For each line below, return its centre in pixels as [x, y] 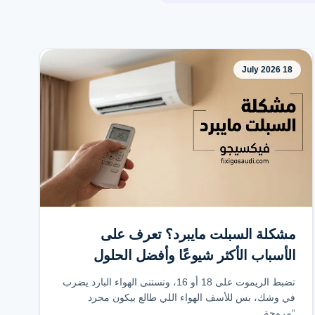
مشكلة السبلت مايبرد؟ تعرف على [198, 234]
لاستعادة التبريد [253, 276]
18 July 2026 [288, 70]
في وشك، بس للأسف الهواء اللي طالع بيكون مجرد [192, 297]
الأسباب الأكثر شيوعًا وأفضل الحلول [194, 255]
